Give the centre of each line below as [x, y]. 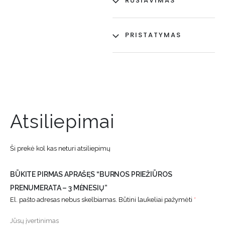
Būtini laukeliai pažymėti [156, 199]
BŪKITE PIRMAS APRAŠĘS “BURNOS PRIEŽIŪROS [91, 174]
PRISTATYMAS [153, 35]
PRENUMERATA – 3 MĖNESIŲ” [59, 188]
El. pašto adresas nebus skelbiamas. [64, 199]
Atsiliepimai [62, 122]
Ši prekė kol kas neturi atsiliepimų [60, 149]
